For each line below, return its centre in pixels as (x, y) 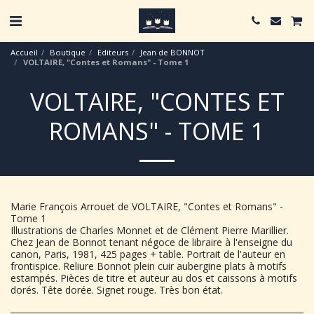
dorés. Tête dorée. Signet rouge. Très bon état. (117, 290)
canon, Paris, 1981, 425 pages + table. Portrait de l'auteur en (148, 254)
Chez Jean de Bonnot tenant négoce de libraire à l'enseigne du (151, 242)
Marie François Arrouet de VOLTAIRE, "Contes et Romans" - (147, 206)
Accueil (24, 52)
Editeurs (113, 52)
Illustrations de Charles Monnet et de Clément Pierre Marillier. (150, 230)
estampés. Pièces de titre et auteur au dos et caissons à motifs (154, 278)
